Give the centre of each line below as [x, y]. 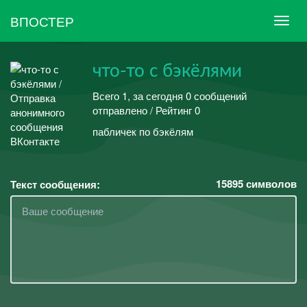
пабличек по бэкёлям [143, 131]
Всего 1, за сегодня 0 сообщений [170, 95]
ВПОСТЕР [42, 21]
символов [270, 184]
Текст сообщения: [55, 184]
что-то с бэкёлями [167, 71]
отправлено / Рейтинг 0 [146, 110]
